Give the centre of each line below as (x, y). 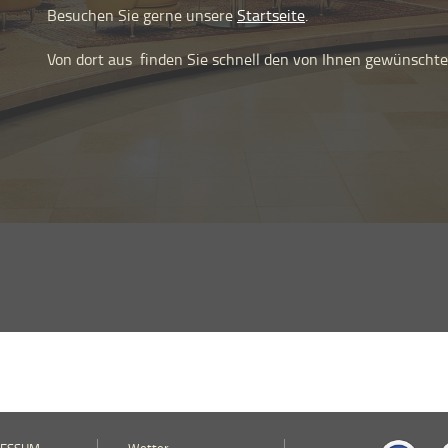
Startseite (271, 15)
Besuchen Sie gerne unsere (142, 15)
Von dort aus (93, 59)
